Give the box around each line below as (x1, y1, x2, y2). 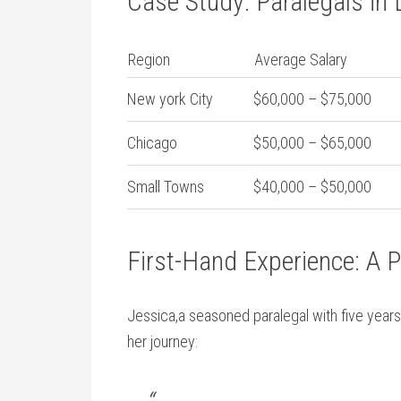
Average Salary (254, 50, 347, 69)
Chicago (127, 133, 177, 152)
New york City (127, 90, 213, 108)
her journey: (127, 332, 198, 351)
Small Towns (127, 177, 204, 196)
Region (128, 50, 170, 69)
